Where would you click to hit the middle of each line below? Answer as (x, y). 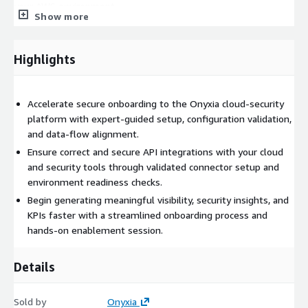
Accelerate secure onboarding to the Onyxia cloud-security (156, 103)
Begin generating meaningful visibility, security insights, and (158, 199)
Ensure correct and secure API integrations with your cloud (155, 151)
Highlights (45, 59)
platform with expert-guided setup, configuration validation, (159, 118)
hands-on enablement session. (95, 230)
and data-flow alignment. (83, 133)
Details (34, 266)
